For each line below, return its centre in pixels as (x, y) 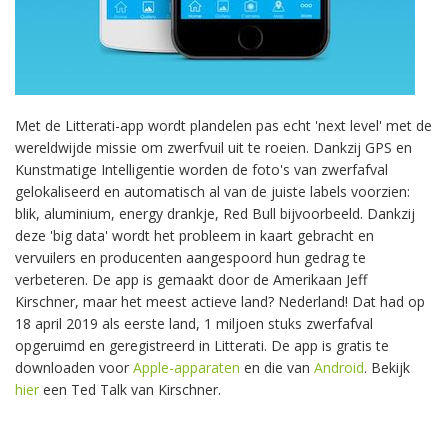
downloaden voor (74, 368)
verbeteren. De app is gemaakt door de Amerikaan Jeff (191, 280)
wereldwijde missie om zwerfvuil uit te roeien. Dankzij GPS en (213, 148)
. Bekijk (387, 368)
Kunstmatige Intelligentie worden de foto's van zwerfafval (201, 170)
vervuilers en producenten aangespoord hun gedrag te (190, 258)
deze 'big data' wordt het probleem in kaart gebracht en (194, 236)
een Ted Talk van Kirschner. (130, 390)
